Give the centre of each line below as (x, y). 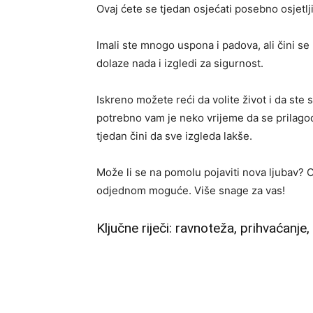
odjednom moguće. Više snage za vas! (191, 190)
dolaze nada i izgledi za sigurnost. (180, 63)
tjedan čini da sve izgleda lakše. (174, 136)
